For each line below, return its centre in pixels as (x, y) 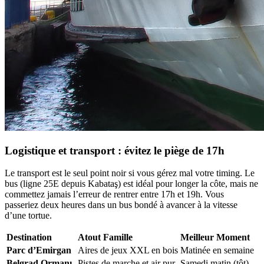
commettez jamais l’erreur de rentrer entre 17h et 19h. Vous (114, 194)
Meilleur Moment (215, 237)
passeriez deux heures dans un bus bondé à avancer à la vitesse (121, 205)
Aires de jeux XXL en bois (128, 250)
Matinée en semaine (217, 250)
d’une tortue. (28, 216)
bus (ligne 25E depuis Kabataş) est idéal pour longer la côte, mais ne (131, 184)
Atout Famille (105, 237)
